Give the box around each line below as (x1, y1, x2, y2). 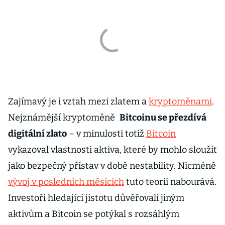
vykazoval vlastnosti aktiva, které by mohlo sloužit (8, 144, 217, 155)
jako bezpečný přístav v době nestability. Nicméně (8, 160, 216, 171)
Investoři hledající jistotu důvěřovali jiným (8, 192, 184, 203)
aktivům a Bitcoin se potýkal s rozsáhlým (8, 208, 179, 219)
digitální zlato (8, 128, 67, 139)
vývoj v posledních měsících (8, 176, 124, 187)
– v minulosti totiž (67, 128, 146, 139)
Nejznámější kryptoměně (8, 112, 117, 123)
